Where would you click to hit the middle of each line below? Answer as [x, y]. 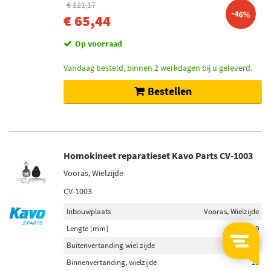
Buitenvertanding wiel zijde [111, 245]
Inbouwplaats [89, 211]
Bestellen [169, 91]
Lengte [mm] [87, 228]
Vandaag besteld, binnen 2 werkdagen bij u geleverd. [158, 68]
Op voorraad [99, 44]
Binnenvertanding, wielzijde [112, 262]
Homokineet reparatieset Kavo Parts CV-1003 [158, 155]
